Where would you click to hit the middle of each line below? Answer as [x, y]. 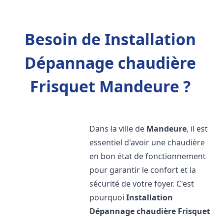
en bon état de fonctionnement [148, 156]
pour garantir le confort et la [143, 170]
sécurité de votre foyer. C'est [142, 184]
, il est [197, 129]
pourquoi [108, 197]
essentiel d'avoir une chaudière [147, 142]
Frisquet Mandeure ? [110, 86]
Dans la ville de [118, 129]
